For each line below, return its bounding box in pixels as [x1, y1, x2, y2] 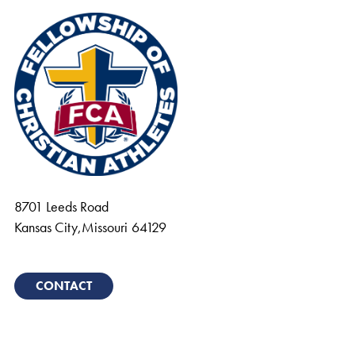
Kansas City [14, 218, 78, 236]
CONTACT [36, 277, 92, 294]
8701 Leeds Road [14, 197, 109, 216]
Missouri [82, 218, 128, 236]
